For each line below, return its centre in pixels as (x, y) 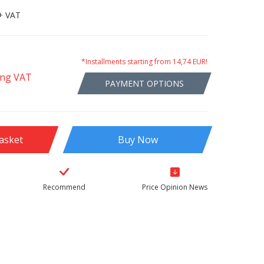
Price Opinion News (175, 187)
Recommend (64, 187)
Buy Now (138, 140)
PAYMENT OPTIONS (144, 83)
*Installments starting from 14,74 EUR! (144, 61)
